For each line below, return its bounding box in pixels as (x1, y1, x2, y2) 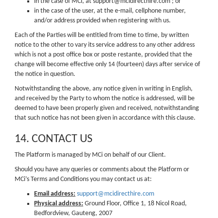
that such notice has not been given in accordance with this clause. (15, 114, 196, 122)
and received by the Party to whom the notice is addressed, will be (15, 94, 195, 102)
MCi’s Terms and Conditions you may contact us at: (15, 175, 152, 183)
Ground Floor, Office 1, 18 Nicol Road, (83, 200, 187, 207)
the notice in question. (15, 70, 75, 78)
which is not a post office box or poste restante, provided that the (15, 51, 192, 58)
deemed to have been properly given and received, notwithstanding (15, 104, 199, 112)
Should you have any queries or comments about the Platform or (15, 165, 189, 173)
